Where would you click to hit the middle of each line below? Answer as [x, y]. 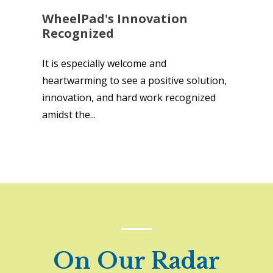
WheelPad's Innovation [115, 19]
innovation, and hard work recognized [129, 97]
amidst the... [69, 115]
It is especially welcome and [104, 63]
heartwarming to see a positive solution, [134, 80]
